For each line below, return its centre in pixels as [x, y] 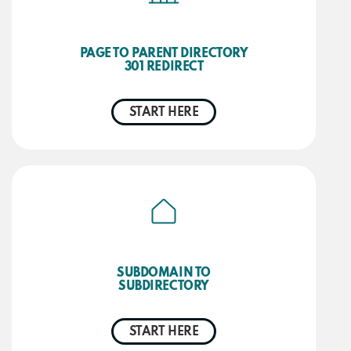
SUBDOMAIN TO [164, 274]
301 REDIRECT [164, 67]
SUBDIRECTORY [164, 287]
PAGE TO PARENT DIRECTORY [164, 54]
